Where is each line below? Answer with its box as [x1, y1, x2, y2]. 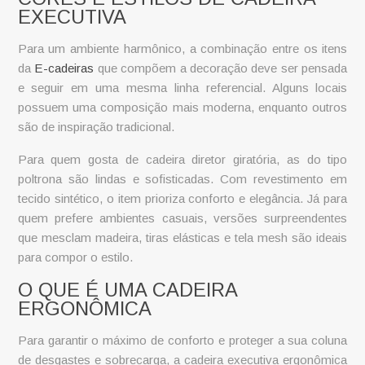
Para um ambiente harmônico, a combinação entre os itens [17, 41, 348, 55]
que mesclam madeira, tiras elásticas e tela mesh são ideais [17, 230, 348, 244]
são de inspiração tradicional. [17, 119, 174, 134]
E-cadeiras [34, 60, 95, 75]
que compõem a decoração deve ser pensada [94, 60, 348, 75]
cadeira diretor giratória [145, 152, 277, 166]
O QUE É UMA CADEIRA [17, 279, 237, 301]
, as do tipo [276, 152, 348, 166]
